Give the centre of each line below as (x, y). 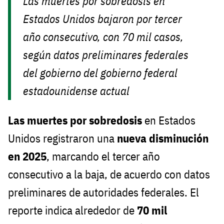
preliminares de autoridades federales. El (103, 192)
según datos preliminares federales (106, 54)
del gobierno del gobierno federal (100, 72)
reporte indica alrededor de (72, 210)
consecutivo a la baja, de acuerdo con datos (109, 174)
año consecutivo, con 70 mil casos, (103, 36)
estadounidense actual (76, 90)
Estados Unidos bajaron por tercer (103, 18)
